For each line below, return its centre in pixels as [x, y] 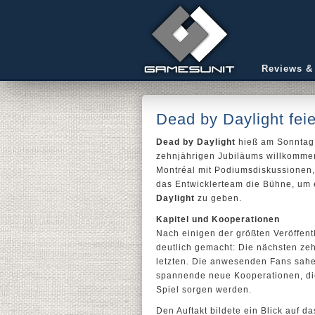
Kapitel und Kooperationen [218, 219]
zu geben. [218, 198]
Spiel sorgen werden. [204, 290]
